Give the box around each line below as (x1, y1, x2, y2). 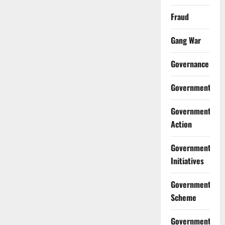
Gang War (170, 34, 201, 47)
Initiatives (170, 155, 204, 167)
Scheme (170, 191, 196, 204)
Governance (170, 58, 209, 70)
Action (170, 118, 192, 131)
